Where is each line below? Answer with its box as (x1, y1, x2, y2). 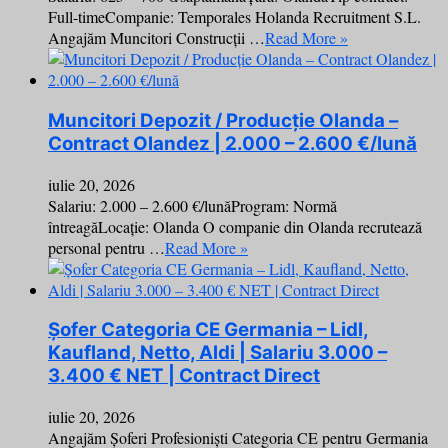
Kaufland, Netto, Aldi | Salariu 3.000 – (48, 341, 387, 365)
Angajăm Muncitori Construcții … (48, 27, 265, 49)
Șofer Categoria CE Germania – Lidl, (48, 318, 369, 342)
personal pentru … (48, 236, 165, 258)
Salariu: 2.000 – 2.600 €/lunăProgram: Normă (48, 194, 337, 216)
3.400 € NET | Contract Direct (48, 364, 320, 388)
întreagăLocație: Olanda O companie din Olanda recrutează (48, 215, 422, 237)
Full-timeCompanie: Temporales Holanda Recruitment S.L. (48, 6, 421, 28)
